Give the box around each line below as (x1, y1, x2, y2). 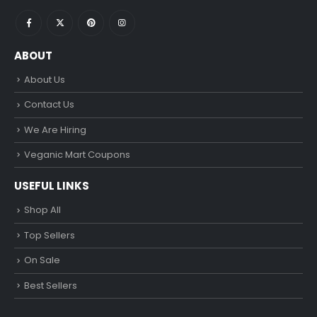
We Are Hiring (24, 122, 86, 137)
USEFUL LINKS (14, 178, 89, 194)
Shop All (24, 203, 61, 217)
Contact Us (24, 98, 74, 112)
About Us (24, 72, 65, 86)
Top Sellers (24, 228, 75, 242)
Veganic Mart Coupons (24, 147, 130, 161)
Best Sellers (24, 278, 77, 292)
